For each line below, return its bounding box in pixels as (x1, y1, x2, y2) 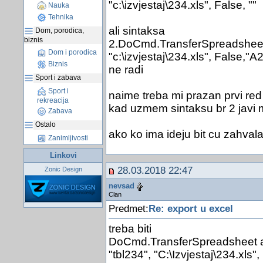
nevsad (108, 181, 134, 191)
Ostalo (33, 120, 56, 129)
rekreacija (37, 96, 69, 104)
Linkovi (49, 151, 77, 160)
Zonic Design (44, 166, 82, 173)
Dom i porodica (46, 48, 97, 57)
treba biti (108, 222, 151, 235)
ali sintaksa (108, 25, 165, 38)
